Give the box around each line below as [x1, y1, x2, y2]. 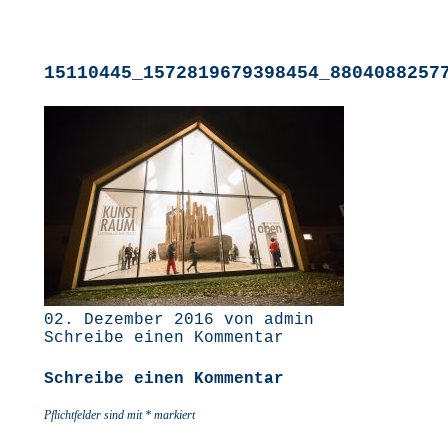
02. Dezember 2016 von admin [44, 311, 314, 329]
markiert [151, 408, 195, 422]
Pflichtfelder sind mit [44, 408, 145, 422]
